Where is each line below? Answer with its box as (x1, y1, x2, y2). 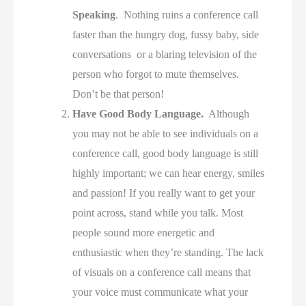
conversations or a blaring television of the (72, 48, 258, 60)
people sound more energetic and (72, 226, 215, 238)
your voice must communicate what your (72, 286, 249, 298)
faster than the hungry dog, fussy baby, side (72, 28, 260, 40)
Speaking (72, 8, 116, 20)
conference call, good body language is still (72, 147, 259, 159)
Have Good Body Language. (72, 107, 207, 120)
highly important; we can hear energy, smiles (72, 167, 265, 179)
